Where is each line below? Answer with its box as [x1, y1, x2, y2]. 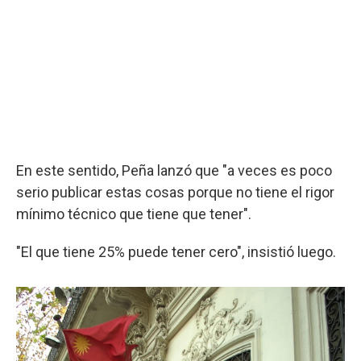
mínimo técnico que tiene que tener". [16, 205, 251, 222]
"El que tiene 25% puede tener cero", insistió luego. [16, 243, 336, 260]
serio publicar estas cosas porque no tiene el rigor [16, 183, 334, 201]
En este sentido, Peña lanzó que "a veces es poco [16, 161, 332, 179]
